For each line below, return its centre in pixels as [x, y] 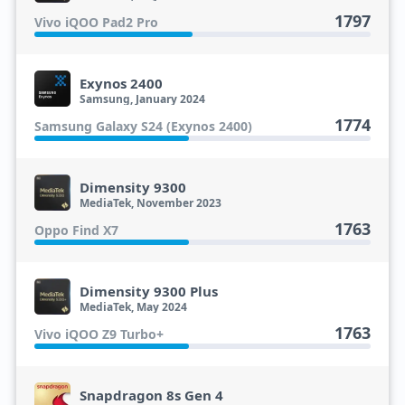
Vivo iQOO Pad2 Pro [96, 22]
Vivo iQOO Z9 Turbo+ [99, 334]
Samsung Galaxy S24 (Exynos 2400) [143, 126]
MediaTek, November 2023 [150, 203]
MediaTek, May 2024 [133, 307]
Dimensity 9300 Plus [148, 291]
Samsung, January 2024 [142, 99]
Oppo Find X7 [76, 230]
